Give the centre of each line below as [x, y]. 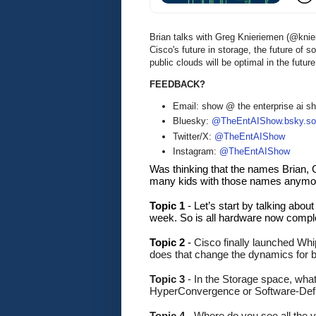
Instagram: [196, 151]
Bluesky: [192, 121]
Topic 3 [169, 279]
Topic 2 [167, 242]
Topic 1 [169, 205]
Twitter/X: [194, 136]
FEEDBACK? [177, 84]
